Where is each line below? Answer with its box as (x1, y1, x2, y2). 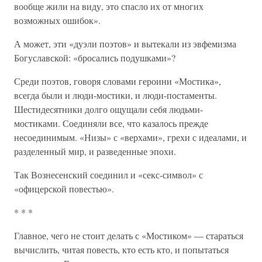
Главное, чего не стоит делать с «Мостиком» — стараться (14, 229, 243, 242)
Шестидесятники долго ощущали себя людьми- (14, 103, 203, 115)
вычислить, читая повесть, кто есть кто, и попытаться (14, 243, 229, 256)
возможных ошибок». (14, 14, 101, 26)
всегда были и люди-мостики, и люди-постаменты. (14, 89, 217, 101)
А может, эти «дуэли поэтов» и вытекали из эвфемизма (14, 37, 236, 50)
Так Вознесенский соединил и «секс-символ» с (14, 168, 203, 181)
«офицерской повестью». (14, 182, 114, 195)
